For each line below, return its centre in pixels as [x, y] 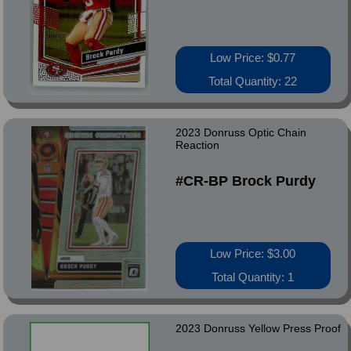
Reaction [197, 145]
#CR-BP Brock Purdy [245, 181]
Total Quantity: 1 [253, 277]
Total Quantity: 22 [253, 81]
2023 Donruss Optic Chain [241, 132]
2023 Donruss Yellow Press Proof [258, 328]
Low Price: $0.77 [253, 58]
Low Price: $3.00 [253, 253]
